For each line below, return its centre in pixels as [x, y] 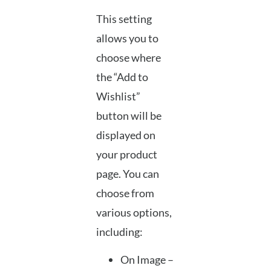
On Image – [147, 259]
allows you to [127, 38]
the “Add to [122, 77]
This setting [124, 18]
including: [119, 231]
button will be [129, 115]
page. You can [127, 173]
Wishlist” [118, 96]
